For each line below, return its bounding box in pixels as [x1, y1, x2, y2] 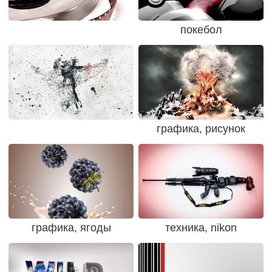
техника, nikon [165, 221, 237, 234]
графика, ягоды [31, 221, 111, 234]
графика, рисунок [157, 122, 245, 135]
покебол [180, 23, 222, 36]
